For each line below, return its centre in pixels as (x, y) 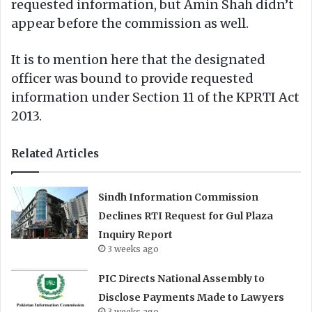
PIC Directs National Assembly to (182, 278)
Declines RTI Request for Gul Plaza (186, 216)
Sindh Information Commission (179, 197)
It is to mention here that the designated (138, 59)
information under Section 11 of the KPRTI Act (155, 97)
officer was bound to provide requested (132, 78)
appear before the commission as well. (130, 23)
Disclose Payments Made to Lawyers (192, 297)
